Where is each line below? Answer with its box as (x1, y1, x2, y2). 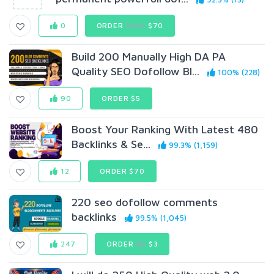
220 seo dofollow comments (72, 196, 218, 209)
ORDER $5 (102, 94, 141, 103)
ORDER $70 (100, 166, 145, 176)
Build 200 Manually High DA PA (72, 50, 226, 63)
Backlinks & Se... (72, 138, 151, 150)
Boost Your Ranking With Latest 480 (72, 123, 259, 136)
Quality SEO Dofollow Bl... (72, 65, 200, 78)
